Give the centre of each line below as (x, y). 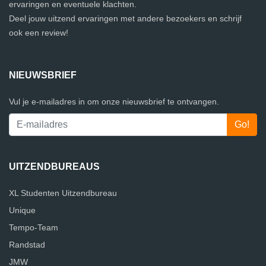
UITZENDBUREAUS (54, 167)
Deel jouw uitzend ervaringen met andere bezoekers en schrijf (125, 18)
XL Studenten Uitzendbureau (63, 193)
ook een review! (39, 33)
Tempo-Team (34, 227)
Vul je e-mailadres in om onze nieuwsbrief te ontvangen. (114, 102)
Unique (22, 210)
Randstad (27, 245)
